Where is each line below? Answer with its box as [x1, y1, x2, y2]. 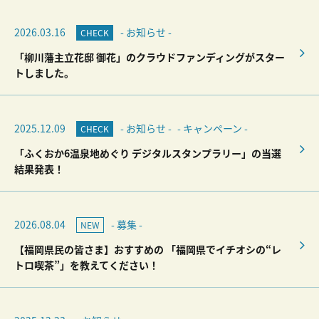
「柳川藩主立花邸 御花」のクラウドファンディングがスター [14, 50, 285, 64]
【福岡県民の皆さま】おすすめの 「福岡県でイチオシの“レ [14, 242, 281, 256]
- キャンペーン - [177, 121, 248, 135]
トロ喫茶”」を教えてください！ [14, 258, 159, 272]
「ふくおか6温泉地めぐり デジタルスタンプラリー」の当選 [14, 146, 281, 160]
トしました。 [14, 66, 74, 80]
